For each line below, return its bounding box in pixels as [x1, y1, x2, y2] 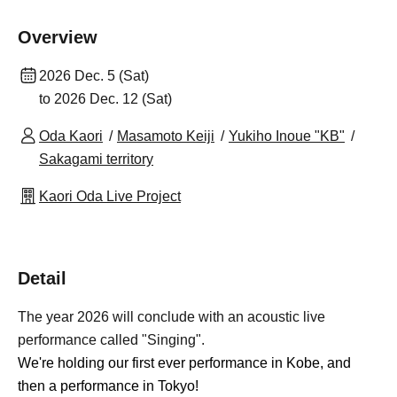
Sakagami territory [39, 152, 153, 167]
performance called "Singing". [18, 332, 205, 347]
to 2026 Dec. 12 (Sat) [39, 91, 172, 106]
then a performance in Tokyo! [18, 378, 198, 393]
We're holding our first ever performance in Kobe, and [18, 355, 351, 370]
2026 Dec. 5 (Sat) [39, 68, 149, 83]
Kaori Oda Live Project [39, 189, 181, 204]
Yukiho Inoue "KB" [229, 128, 345, 144]
